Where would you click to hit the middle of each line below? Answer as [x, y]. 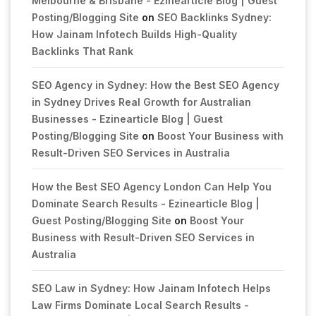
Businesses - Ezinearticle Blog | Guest [127, 119]
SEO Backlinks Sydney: [214, 17]
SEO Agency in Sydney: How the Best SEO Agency [156, 85]
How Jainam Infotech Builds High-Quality [134, 34]
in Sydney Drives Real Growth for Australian [141, 102]
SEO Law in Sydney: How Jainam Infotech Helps [151, 288]
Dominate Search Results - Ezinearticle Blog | [146, 203]
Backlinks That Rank [83, 51]
